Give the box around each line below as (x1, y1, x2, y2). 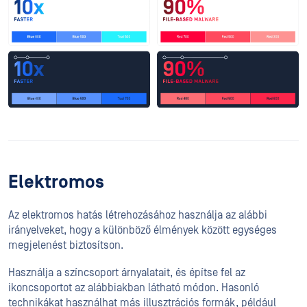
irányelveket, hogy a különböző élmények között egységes (8, 224, 277, 237)
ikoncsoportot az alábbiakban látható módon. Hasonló (8, 282, 259, 295)
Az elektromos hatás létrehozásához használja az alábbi (8, 209, 267, 222)
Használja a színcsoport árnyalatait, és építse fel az (8, 267, 245, 280)
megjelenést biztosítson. (8, 239, 123, 252)
